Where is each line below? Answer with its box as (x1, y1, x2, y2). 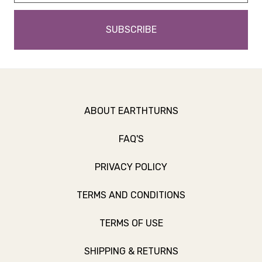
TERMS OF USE (99, 218, 163, 229)
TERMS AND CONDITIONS (77, 189, 185, 201)
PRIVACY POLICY (95, 161, 167, 173)
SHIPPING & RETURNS (84, 246, 178, 257)
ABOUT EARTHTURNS (84, 105, 178, 116)
